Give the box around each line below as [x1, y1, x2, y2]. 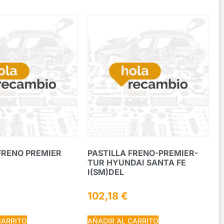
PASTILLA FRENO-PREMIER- [87, 147, 198, 158]
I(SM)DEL [87, 166, 124, 177]
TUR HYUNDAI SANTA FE [87, 157, 186, 167]
